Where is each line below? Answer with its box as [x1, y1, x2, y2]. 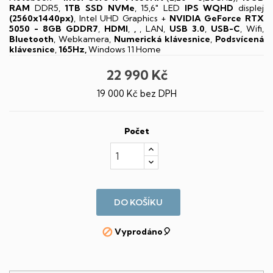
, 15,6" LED [134, 2, 185, 13]
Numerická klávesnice [114, 34, 210, 44]
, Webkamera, [54, 34, 114, 44]
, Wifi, [240, 23, 264, 34]
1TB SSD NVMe [65, 2, 135, 13]
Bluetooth [9, 34, 54, 44]
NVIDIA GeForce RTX [169, 13, 264, 24]
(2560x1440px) [9, 13, 74, 24]
